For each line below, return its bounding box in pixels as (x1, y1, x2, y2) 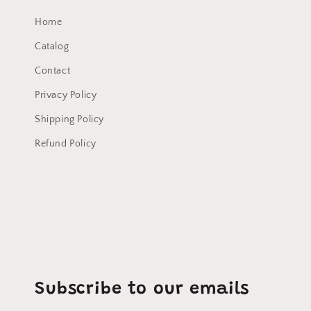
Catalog (35, 41, 69, 52)
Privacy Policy (35, 90, 97, 101)
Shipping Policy (35, 114, 104, 125)
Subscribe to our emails (35, 281, 250, 299)
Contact (35, 65, 71, 76)
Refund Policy (35, 138, 96, 149)
